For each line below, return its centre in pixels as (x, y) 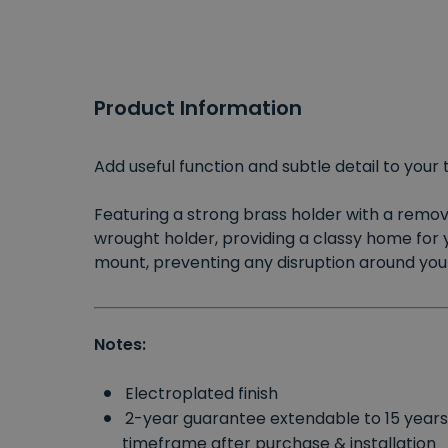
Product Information (198, 108)
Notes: (120, 345)
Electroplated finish (201, 394)
